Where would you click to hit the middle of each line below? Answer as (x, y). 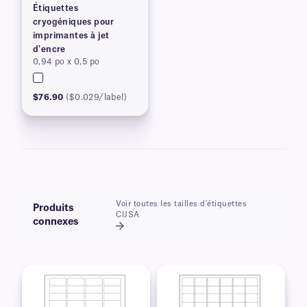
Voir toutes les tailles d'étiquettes (182, 204)
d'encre (49, 49)
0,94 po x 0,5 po (66, 62)
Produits (53, 208)
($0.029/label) (97, 97)
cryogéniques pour (74, 22)
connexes (56, 222)
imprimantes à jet (71, 36)
